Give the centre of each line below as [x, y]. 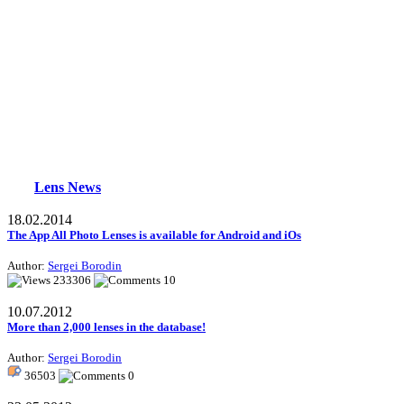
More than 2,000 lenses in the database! [106, 327]
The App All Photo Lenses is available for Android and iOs [154, 235]
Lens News [68, 188]
